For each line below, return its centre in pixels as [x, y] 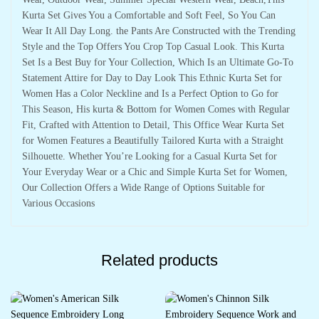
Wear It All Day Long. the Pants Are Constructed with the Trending [159, 31]
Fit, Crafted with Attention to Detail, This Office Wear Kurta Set [153, 125]
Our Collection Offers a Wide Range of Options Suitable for [143, 188]
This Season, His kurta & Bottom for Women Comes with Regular [156, 109]
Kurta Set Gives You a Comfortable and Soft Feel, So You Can [149, 15]
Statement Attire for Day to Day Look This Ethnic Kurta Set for [152, 78]
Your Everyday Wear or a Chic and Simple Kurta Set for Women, [155, 172]
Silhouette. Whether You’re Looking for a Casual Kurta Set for [150, 156]
